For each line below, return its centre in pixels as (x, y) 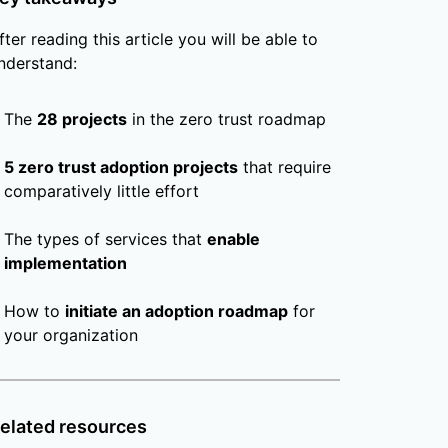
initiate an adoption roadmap (176, 311)
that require (284, 167)
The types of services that (105, 239)
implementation (65, 263)
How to (34, 311)
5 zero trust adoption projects (120, 167)
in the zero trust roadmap (226, 119)
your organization (70, 335)
